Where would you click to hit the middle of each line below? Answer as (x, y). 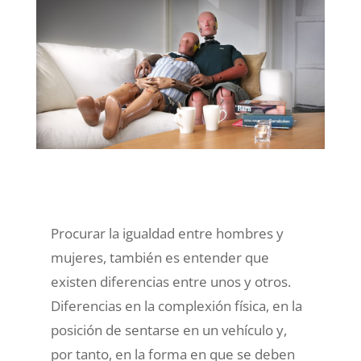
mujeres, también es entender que (160, 258)
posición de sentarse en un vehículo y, (168, 330)
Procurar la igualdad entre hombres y (167, 234)
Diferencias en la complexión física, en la (176, 306)
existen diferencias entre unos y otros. (170, 282)
